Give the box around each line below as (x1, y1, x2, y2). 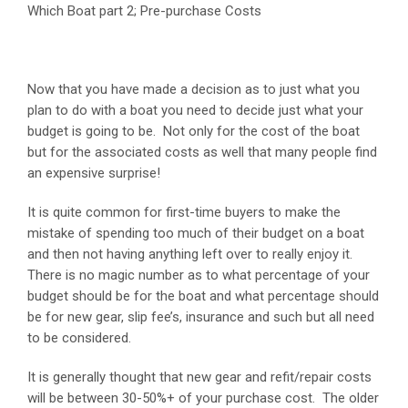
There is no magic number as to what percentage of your (27, 266, 370, 283)
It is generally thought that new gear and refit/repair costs (27, 368, 372, 385)
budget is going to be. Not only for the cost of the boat (27, 122, 360, 139)
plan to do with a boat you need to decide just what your (27, 101, 363, 118)
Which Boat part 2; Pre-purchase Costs (27, 2, 261, 19)
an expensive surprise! (27, 164, 160, 181)
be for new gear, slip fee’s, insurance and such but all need (27, 308, 374, 325)
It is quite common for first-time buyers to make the (27, 203, 341, 220)
